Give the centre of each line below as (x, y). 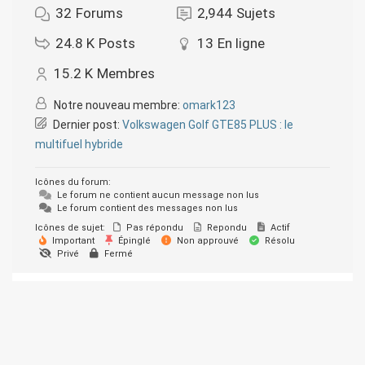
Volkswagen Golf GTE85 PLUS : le (208, 125)
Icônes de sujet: (70, 228)
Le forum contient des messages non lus (146, 209)
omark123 (209, 106)
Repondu (226, 228)
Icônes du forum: (73, 182)
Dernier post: (88, 125)
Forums (99, 13)
